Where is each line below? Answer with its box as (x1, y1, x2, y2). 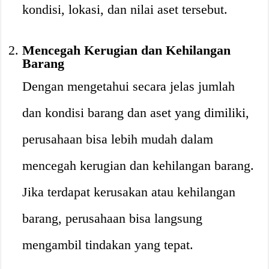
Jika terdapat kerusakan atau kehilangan (22, 184, 236, 199)
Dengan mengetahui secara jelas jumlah (22, 79, 235, 94)
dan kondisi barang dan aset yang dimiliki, (22, 105, 250, 120)
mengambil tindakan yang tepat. (22, 237, 194, 252)
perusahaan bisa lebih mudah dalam (22, 131, 214, 147)
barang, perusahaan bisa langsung (22, 211, 203, 226)
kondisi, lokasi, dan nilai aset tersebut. (22, 2, 228, 17)
